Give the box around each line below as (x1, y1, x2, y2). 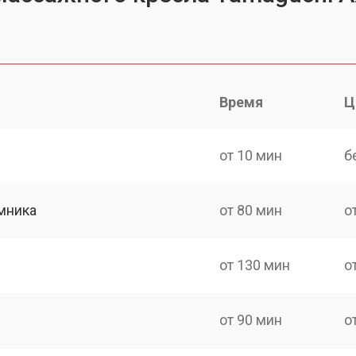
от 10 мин (219, 146, 283, 164)
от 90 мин (219, 311, 283, 329)
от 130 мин (219, 257, 291, 273)
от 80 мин (219, 201, 283, 219)
